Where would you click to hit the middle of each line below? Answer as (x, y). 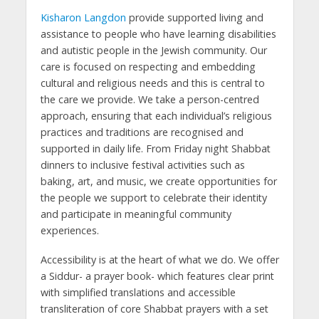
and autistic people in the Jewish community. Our (153, 51)
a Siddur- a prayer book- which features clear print (157, 276)
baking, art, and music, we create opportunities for (158, 182)
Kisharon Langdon (83, 18)
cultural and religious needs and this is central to (152, 83)
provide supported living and (194, 18)
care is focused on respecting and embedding (148, 67)
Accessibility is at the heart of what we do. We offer (159, 259)
